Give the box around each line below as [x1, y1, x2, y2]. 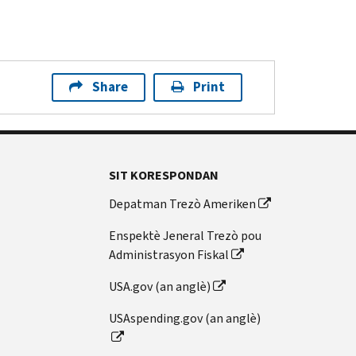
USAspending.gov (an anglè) [109, 309, 261, 327]
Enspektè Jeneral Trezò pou [109, 226, 262, 244]
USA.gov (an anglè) [109, 277, 211, 295]
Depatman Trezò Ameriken [109, 195, 257, 212]
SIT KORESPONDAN [109, 166, 219, 184]
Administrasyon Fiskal [109, 246, 230, 263]
